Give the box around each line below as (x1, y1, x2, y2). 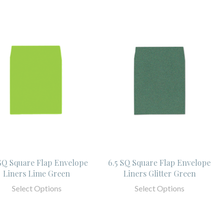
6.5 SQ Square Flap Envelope (108, 157, 211, 168)
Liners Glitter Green (123, 168, 196, 179)
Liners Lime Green (3, 168, 71, 179)
